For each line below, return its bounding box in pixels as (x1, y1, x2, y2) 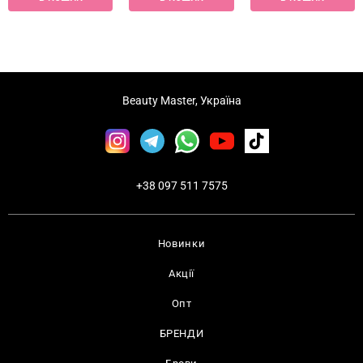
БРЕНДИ (159, 327, 204, 340)
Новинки (157, 237, 206, 250)
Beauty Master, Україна (122, 94, 241, 107)
